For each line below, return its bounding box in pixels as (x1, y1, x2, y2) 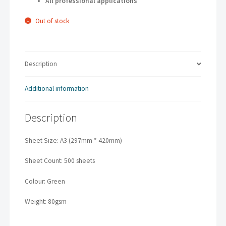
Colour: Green (25, 177, 66, 186)
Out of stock (35, 17, 70, 26)
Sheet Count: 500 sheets (25, 156, 95, 165)
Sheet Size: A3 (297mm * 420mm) (25, 136, 123, 145)
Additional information (25, 84, 89, 93)
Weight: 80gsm (25, 197, 67, 206)
